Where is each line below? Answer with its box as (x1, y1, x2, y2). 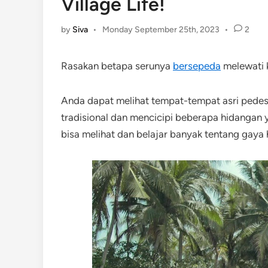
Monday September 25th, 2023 (102, 25, 220, 35)
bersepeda (173, 60, 221, 72)
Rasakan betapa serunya (61, 60, 173, 72)
